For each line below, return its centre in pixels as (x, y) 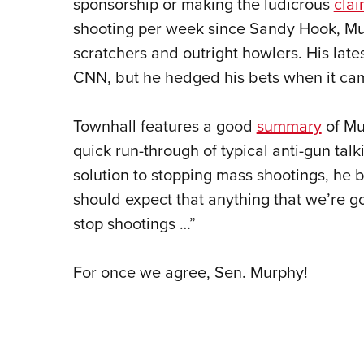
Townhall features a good (165, 126)
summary (289, 126)
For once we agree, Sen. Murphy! (190, 272)
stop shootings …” (134, 223)
